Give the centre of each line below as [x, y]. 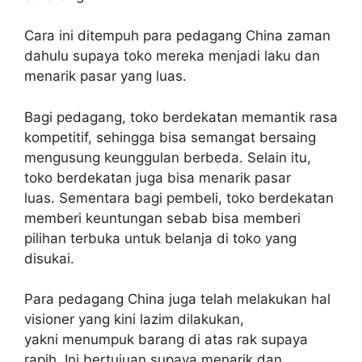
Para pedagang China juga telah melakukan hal [177, 299]
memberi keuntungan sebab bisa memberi [162, 218]
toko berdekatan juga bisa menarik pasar [158, 177]
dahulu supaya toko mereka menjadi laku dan [172, 56]
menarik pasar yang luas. [105, 76]
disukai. [49, 258]
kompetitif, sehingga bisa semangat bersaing [170, 137]
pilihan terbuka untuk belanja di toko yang [160, 238]
